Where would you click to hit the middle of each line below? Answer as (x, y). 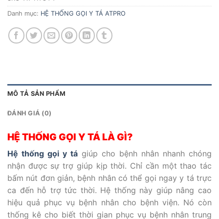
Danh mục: (24, 14)
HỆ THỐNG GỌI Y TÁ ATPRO (83, 14)
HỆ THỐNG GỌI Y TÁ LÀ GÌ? (70, 137)
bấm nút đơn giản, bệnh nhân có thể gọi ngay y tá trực (109, 178)
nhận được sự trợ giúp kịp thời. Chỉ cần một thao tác (109, 165)
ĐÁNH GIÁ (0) (30, 113)
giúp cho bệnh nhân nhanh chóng (145, 153)
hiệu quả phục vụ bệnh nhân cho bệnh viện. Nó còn (109, 202)
